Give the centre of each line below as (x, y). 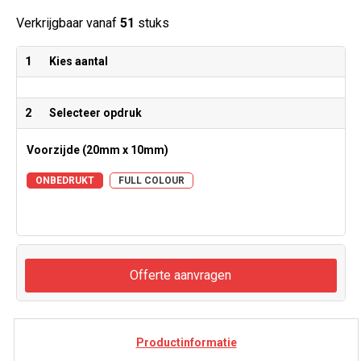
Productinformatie (186, 342)
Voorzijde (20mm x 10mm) (97, 149)
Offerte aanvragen (180, 275)
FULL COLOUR (151, 180)
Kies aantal (78, 61)
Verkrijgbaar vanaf (68, 23)
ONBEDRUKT (64, 180)
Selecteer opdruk (95, 112)
